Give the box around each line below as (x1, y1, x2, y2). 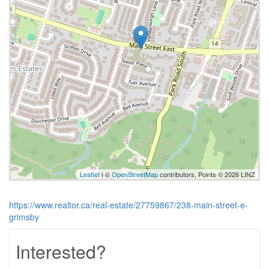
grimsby (9, 211, 39, 223)
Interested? (16, 238, 106, 264)
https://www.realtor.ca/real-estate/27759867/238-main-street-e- (9, 199, 248, 211)
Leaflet (80, 169, 100, 179)
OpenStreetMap (112, 169, 158, 179)
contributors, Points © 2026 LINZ (158, 169, 255, 179)
